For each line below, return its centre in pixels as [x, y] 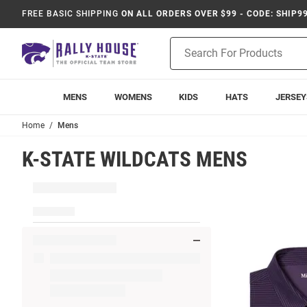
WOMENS [133, 97]
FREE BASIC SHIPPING [71, 14]
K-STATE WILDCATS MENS [135, 159]
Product [187, 44]
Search [185, 58]
